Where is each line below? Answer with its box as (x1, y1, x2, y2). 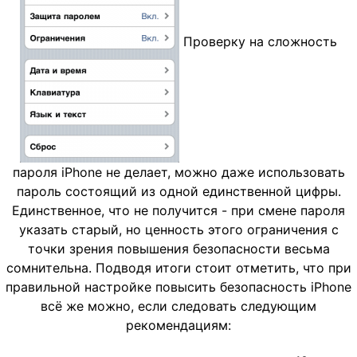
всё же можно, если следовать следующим (41, 298, 316, 315)
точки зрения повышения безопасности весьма (27, 241, 330, 257)
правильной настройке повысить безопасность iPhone (6, 279, 351, 296)
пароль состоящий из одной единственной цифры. (16, 183, 341, 200)
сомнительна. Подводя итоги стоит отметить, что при (6, 260, 351, 277)
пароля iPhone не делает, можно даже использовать (12, 164, 345, 181)
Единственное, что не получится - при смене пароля (12, 202, 345, 219)
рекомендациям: (126, 317, 231, 334)
